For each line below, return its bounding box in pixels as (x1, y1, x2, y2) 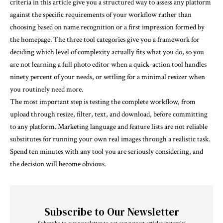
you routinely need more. (10, 85, 83, 95)
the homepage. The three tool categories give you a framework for (10, 35, 200, 45)
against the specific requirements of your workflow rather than (10, 10, 192, 20)
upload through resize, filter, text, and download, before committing (10, 110, 208, 119)
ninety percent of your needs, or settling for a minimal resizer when (10, 72, 205, 82)
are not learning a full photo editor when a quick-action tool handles (10, 60, 207, 70)
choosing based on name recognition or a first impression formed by (10, 22, 205, 32)
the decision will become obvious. (10, 159, 106, 169)
